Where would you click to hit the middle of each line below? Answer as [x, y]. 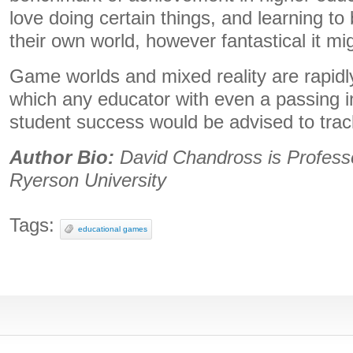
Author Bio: [62, 158]
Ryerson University [88, 180]
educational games [113, 229]
